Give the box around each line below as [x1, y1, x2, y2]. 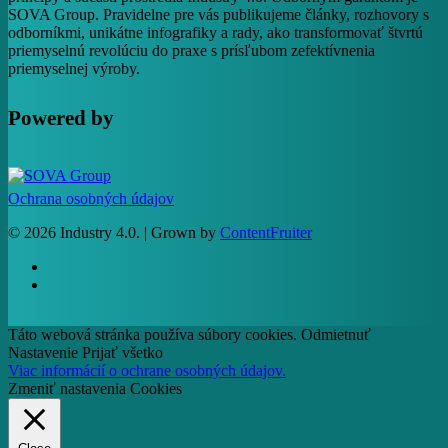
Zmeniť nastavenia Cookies [8, 380, 182, 398]
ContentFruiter [220, 224, 312, 242]
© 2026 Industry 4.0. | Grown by [8, 224, 220, 242]
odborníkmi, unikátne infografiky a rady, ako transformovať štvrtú [8, 23, 423, 41]
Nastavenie [8, 344, 78, 362]
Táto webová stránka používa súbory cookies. [8, 326, 301, 344]
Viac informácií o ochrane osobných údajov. [8, 362, 286, 380]
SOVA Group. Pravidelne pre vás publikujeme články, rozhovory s [8, 5, 429, 23]
